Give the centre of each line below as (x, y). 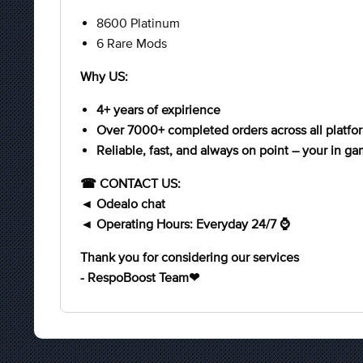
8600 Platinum (138, 23)
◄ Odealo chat (123, 203)
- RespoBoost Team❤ (140, 277)
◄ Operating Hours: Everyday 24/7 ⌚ (185, 224)
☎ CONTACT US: (130, 183)
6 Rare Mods (132, 43)
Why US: (104, 76)
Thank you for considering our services (190, 257)
